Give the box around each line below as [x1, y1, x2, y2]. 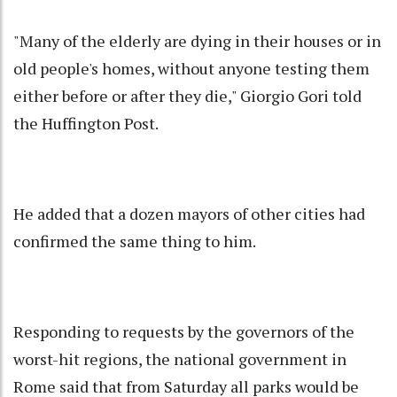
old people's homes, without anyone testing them [13, 58, 370, 80]
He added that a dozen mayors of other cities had [13, 203, 365, 225]
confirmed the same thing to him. [13, 230, 256, 253]
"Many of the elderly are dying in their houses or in [13, 30, 381, 52]
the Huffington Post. [13, 113, 159, 135]
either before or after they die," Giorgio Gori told [13, 85, 362, 107]
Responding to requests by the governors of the [13, 321, 354, 343]
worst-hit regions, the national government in [13, 348, 346, 370]
